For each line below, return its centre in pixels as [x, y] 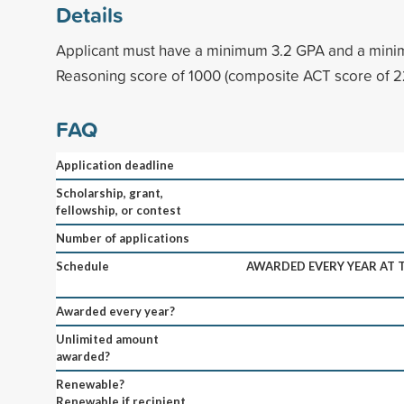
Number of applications [123, 238]
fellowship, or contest [119, 210]
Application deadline [115, 165]
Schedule [83, 266]
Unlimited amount [107, 339]
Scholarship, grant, [110, 193]
